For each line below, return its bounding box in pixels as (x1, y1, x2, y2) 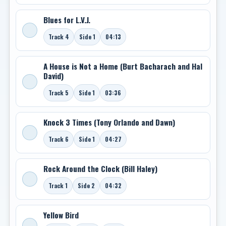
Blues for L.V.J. (43, 14, 90, 25)
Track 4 (48, 32, 69, 41)
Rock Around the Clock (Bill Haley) (43, 163, 157, 174)
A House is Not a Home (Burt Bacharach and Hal (43, 61, 202, 72)
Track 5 (48, 88, 69, 97)
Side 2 (78, 181, 95, 190)
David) (43, 70, 64, 81)
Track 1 (48, 181, 68, 190)
